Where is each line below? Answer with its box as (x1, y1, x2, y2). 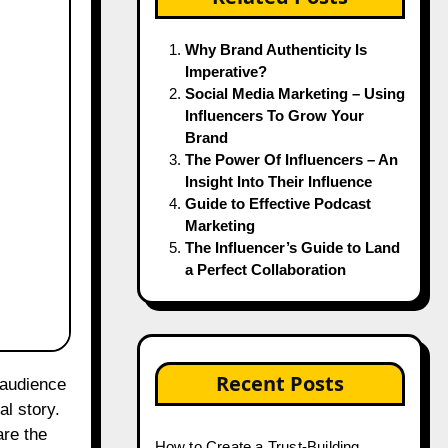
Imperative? (184, 63, 267, 80)
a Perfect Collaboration (184, 261, 346, 278)
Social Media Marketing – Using (184, 85, 405, 102)
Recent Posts (215, 370, 344, 397)
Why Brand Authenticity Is (184, 41, 367, 58)
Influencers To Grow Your (184, 107, 364, 124)
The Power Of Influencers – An (184, 151, 398, 168)
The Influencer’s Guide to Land (184, 239, 400, 256)
